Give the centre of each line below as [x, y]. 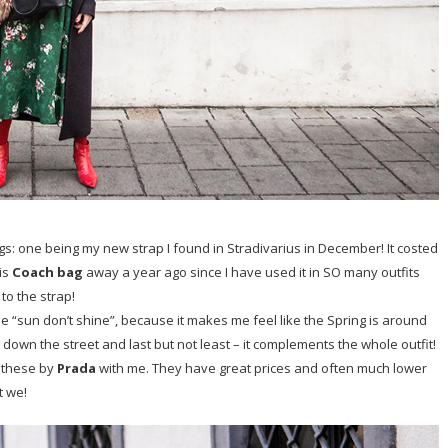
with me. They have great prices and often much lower [261, 368]
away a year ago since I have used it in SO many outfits [251, 272]
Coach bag [47, 272]
